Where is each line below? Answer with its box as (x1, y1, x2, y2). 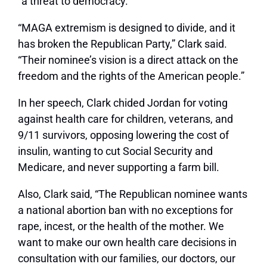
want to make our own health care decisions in (18, 236, 237, 249)
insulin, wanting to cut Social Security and (18, 145, 213, 158)
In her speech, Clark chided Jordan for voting (18, 97, 228, 110)
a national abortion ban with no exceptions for (18, 204, 233, 217)
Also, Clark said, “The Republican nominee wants (18, 188, 247, 201)
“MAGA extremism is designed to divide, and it (18, 21, 235, 35)
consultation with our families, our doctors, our (18, 252, 235, 265)
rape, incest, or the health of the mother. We (18, 220, 224, 233)
